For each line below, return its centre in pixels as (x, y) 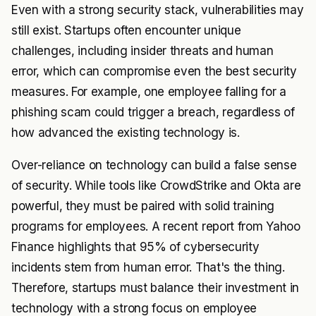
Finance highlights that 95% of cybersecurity (135, 247)
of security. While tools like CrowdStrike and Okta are (156, 185)
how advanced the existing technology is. (126, 132)
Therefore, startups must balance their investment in (155, 287)
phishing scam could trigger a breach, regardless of (153, 112)
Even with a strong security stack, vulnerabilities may (158, 10)
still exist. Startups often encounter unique (126, 30)
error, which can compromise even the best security (154, 71)
